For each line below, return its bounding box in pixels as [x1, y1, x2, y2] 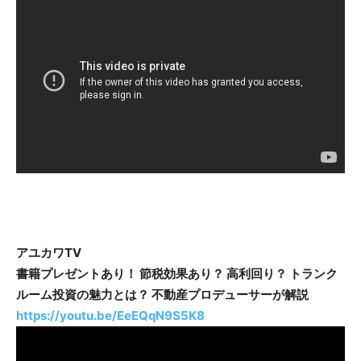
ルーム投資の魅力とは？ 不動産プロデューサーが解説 [16, 286, 309, 302]
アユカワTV [16, 244, 81, 260]
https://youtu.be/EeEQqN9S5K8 [16, 307, 205, 323]
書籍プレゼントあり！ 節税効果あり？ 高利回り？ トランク [16, 265, 338, 281]
